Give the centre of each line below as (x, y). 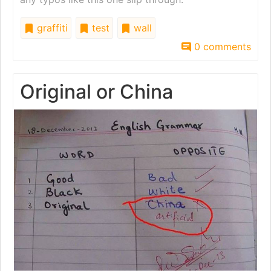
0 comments (221, 46)
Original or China (96, 91)
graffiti (51, 28)
